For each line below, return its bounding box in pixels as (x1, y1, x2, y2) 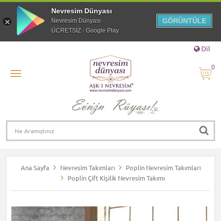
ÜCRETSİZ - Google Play (51, 27, 119, 34)
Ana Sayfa (20, 164, 49, 171)
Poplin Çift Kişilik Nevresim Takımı (67, 175, 165, 182)
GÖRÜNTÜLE (162, 17, 206, 25)
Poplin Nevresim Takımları (125, 164, 201, 171)
